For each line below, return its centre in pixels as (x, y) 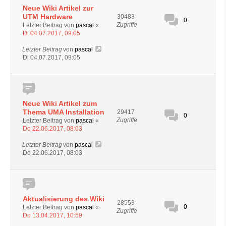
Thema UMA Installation (64, 112)
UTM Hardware (48, 16)
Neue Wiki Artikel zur (58, 8)
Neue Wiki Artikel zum (60, 103)
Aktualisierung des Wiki (64, 199)
